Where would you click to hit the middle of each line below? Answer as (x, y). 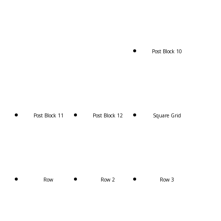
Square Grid (167, 115)
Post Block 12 (108, 115)
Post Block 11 (48, 115)
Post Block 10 (167, 51)
